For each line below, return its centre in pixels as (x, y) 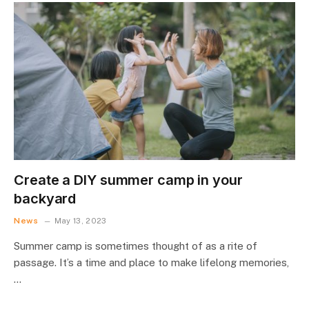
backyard (45, 199)
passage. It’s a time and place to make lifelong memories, (151, 262)
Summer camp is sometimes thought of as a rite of (136, 246)
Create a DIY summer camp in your (128, 180)
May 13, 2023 (80, 221)
